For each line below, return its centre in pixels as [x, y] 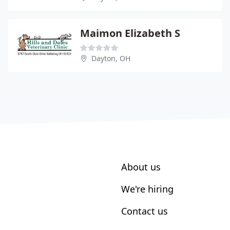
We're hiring [147, 189]
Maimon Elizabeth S [130, 33]
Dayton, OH [111, 58]
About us [141, 167]
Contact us [145, 211]
